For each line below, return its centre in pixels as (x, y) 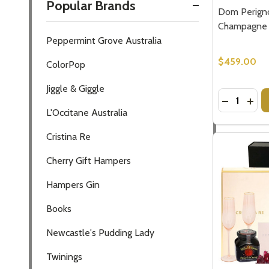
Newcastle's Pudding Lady (100, 232)
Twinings (64, 256)
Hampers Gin (73, 184)
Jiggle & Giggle (75, 88)
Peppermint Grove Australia (104, 40)
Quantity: (237, 95)
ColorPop (66, 64)
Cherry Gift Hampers (89, 160)
